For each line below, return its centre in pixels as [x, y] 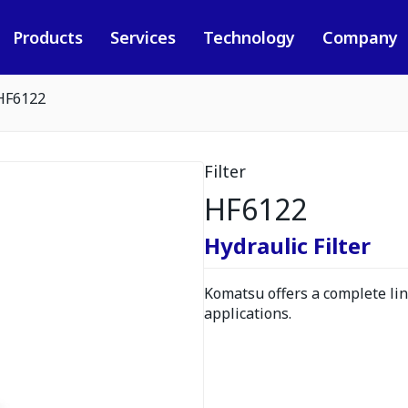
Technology [249, 37]
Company [360, 37]
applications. [248, 313]
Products [47, 37]
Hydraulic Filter [287, 245]
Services [143, 37]
